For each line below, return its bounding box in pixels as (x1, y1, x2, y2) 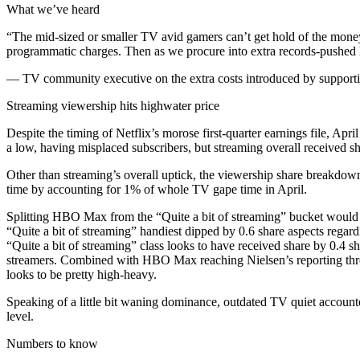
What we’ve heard (6, 2, 100, 16)
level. (6, 309, 34, 323)
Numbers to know (6, 337, 98, 350)
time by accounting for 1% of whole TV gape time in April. (6, 182, 307, 196)
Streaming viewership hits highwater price (6, 99, 219, 112)
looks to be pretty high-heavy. (6, 268, 157, 281)
